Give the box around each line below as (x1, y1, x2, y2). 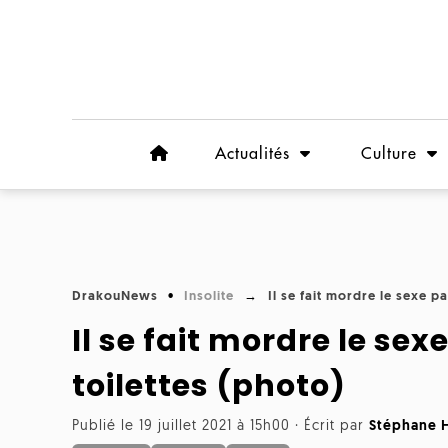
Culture (361, 146, 417, 162)
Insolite (184, 290, 234, 303)
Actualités (215, 146, 290, 162)
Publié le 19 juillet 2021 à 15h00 (72, 419, 290, 434)
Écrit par (304, 419, 369, 434)
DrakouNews (72, 290, 158, 303)
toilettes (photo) (72, 365, 346, 407)
